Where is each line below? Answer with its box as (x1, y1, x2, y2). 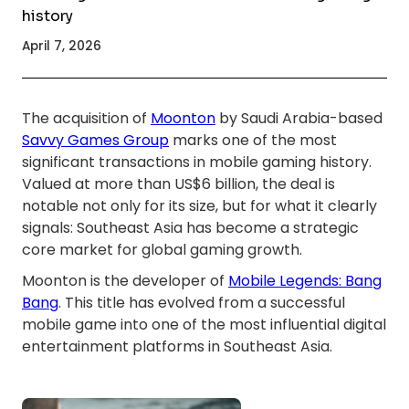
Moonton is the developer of (22, 270, 228, 292)
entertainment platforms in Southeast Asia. (22, 336, 332, 358)
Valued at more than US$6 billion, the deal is (22, 173, 335, 195)
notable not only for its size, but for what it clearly (22, 195, 377, 217)
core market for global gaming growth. (22, 239, 302, 261)
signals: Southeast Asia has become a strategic (22, 217, 359, 239)
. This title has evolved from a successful (58, 292, 345, 314)
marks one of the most (169, 130, 337, 152)
